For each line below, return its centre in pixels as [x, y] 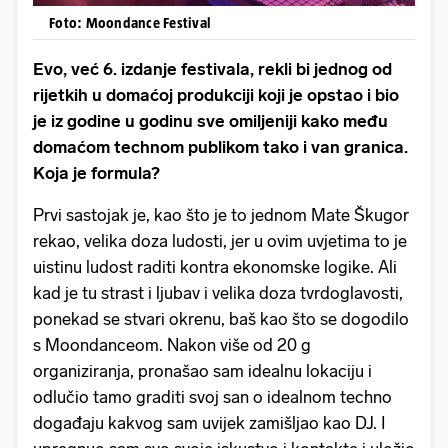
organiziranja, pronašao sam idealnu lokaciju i [202, 371]
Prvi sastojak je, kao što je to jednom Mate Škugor [221, 215]
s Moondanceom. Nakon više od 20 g [172, 345]
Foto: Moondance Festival [130, 23]
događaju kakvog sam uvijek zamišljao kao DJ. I [209, 423]
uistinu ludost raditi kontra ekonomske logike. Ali [215, 267]
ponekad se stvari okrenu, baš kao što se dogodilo [221, 319]
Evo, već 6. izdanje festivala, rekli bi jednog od [212, 69]
